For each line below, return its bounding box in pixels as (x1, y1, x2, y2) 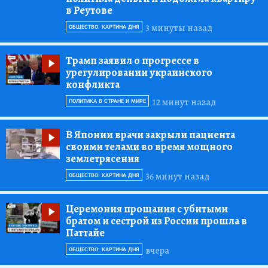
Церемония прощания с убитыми (66, 202, 228, 217)
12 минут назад (152, 95, 216, 109)
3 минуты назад (145, 21, 212, 35)
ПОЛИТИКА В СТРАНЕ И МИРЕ (69, 98, 146, 105)
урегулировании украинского (66, 65, 212, 80)
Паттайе (66, 226, 105, 240)
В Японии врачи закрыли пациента (66, 127, 235, 142)
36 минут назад (145, 169, 209, 183)
